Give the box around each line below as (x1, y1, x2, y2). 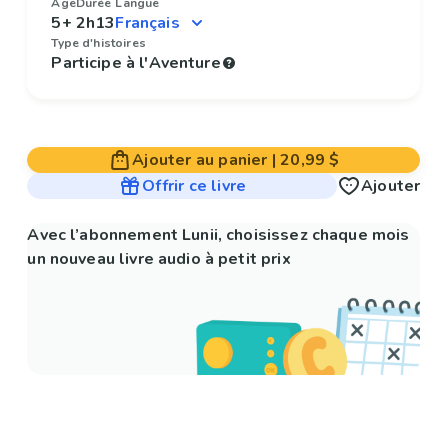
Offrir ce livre (142, 175, 247, 198)
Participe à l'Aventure (51, 52, 221, 75)
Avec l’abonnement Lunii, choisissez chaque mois (27, 224, 410, 247)
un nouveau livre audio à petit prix (27, 248, 291, 271)
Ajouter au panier (132, 149, 268, 172)
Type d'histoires (51, 35, 146, 52)
